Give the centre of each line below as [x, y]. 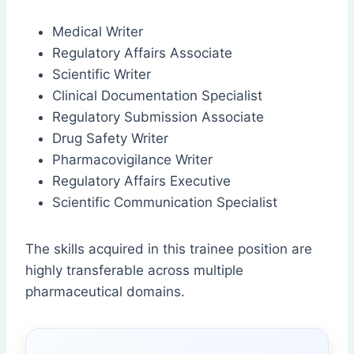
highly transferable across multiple [134, 271]
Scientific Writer [102, 75]
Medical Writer [98, 32]
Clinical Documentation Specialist [157, 96]
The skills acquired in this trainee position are [169, 249]
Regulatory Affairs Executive [141, 181]
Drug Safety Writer [110, 139]
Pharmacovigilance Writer [132, 160]
